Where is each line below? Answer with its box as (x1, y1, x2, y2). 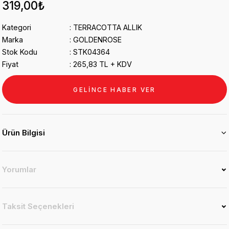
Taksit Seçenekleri (2, 201, 74, 211)
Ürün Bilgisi (2, 128, 45, 138)
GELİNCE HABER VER (73, 85, 156, 94)
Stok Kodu (2, 48, 37, 56)
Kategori (2, 23, 31, 32)
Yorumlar (2, 165, 36, 174)
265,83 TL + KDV (73, 60, 132, 68)
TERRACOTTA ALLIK (73, 23, 142, 32)
